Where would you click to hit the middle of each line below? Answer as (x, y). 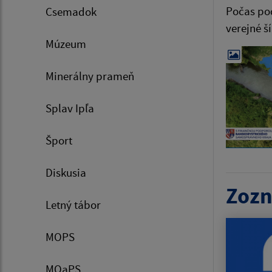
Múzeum (66, 43)
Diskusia (66, 172)
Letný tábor (73, 204)
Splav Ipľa (70, 108)
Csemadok (71, 11)
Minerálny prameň (90, 76)
